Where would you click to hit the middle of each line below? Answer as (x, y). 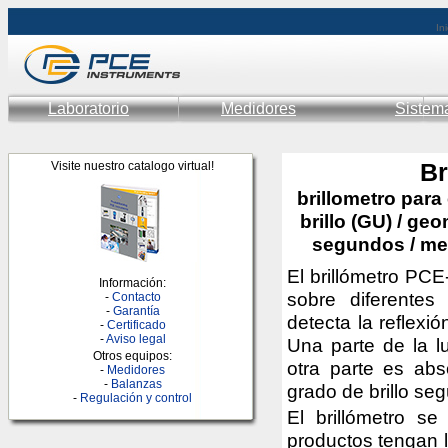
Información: (133, 283)
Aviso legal (136, 339)
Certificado (136, 325)
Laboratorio (88, 108)
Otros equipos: (133, 356)
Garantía (136, 311)
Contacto (136, 297)
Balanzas (136, 384)
